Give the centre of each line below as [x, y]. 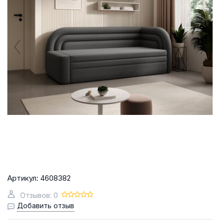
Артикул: [23, 178]
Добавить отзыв [46, 205]
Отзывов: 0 [39, 195]
